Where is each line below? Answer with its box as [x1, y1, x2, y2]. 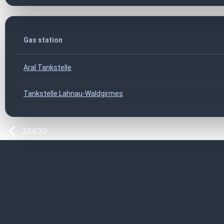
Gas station [23, 35, 62, 44]
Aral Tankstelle [23, 63, 71, 71]
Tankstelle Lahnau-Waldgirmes [23, 89, 123, 97]
